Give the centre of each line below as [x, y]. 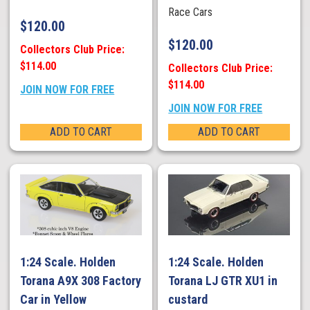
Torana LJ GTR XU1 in [223, 280]
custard [188, 299]
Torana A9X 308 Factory [81, 280]
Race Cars [192, 12]
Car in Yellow [54, 299]
